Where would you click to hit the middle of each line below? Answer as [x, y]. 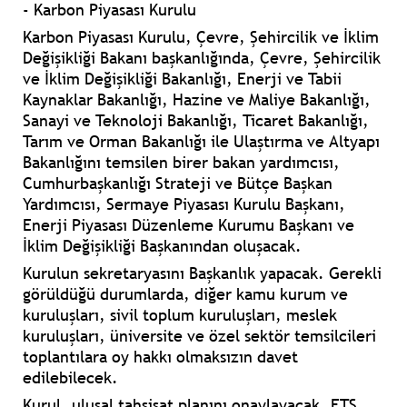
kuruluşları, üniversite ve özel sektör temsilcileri [199, 336]
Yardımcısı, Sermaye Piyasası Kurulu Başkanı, [184, 204]
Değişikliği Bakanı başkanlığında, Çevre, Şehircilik [202, 58]
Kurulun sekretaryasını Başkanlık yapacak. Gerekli [202, 273]
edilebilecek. [70, 378]
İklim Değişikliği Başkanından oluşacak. [162, 246]
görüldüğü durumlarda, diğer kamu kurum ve [185, 294]
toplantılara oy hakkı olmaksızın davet [160, 357]
